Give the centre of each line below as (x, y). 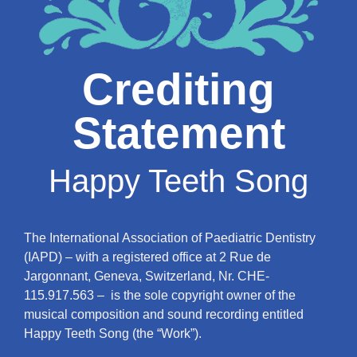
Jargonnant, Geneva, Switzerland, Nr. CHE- (147, 277)
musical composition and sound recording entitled (164, 315)
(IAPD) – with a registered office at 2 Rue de (147, 257)
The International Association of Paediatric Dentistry (170, 238)
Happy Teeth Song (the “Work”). (113, 334)
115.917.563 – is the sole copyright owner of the (160, 296)
